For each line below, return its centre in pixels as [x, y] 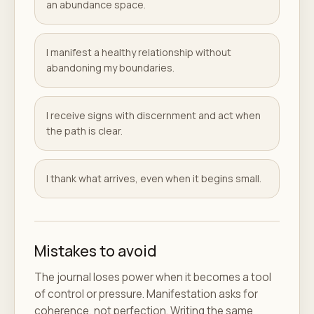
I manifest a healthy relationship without [139, 52]
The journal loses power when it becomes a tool [153, 277]
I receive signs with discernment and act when [153, 115]
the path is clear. [84, 130]
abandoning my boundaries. [110, 67]
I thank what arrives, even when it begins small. [154, 178]
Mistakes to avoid [95, 250]
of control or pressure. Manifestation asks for [146, 294]
